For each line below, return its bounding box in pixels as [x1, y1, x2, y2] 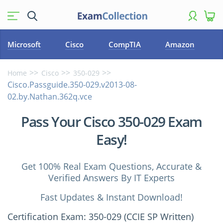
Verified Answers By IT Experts [48, 172, 175, 184]
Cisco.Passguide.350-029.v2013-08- [7, 79, 137, 90]
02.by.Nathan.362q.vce [7, 91, 92, 102]
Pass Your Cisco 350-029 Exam [21, 112, 202, 131]
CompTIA [108, 39, 141, 49]
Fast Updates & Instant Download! [40, 191, 183, 203]
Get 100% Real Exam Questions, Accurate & [21, 160, 202, 172]
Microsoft [7, 39, 41, 49]
